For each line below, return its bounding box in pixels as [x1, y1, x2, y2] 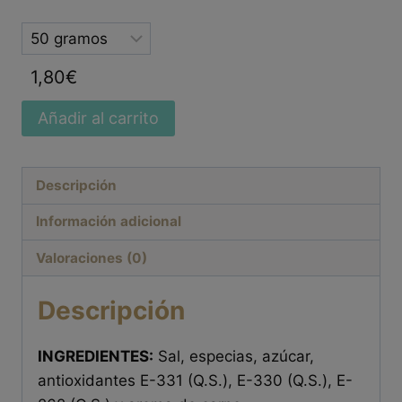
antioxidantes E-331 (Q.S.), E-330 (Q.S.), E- [38, 371, 353, 390]
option [21, 48, 66, 67]
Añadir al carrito [38, 109, 159, 128]
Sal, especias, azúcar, [153, 347, 314, 366]
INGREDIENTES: [38, 347, 153, 366]
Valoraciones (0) [36, 249, 148, 267]
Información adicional [36, 213, 182, 231]
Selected [21, 24, 84, 43]
